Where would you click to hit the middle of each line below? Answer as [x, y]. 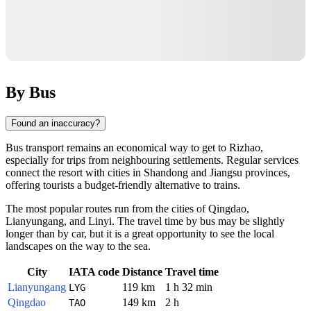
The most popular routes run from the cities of [107, 208]
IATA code [94, 271]
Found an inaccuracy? [56, 123]
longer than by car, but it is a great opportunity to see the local [140, 233]
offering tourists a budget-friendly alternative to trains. [123, 185]
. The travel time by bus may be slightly [198, 221]
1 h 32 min [189, 287]
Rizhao [245, 147]
